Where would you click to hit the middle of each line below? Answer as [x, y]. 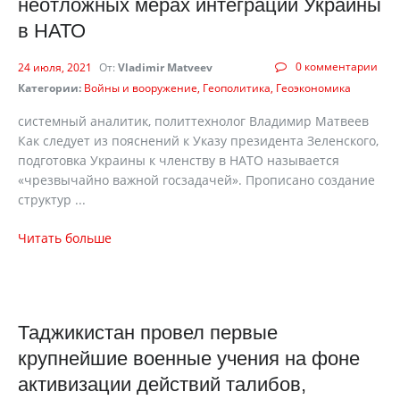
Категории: [50, 88]
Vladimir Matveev [165, 67]
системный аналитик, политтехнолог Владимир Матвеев [193, 121]
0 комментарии [337, 67]
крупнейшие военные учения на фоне [189, 358]
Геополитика [237, 88]
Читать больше [65, 238]
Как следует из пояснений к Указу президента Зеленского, [198, 141]
